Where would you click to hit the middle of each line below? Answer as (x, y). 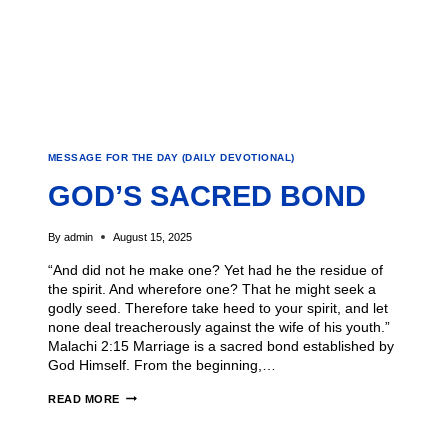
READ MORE (84, 398)
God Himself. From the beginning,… (162, 364)
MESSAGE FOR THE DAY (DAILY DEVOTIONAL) (171, 157)
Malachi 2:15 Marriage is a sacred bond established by (221, 345)
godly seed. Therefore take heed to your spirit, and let (218, 307)
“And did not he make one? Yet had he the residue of (215, 269)
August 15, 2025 (153, 236)
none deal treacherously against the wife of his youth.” (219, 326)
